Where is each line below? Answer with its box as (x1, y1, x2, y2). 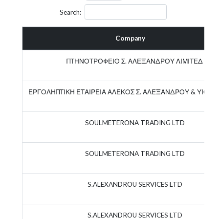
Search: (60, 8, 81, 16)
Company (115, 34, 145, 42)
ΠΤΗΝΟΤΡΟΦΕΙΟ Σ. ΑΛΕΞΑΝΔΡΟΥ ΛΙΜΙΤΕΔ (66, 57, 203, 65)
